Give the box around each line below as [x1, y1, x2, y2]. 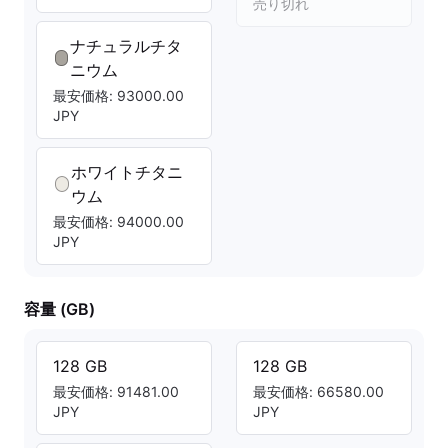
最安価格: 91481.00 [53, 383, 179, 400]
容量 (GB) [24, 299, 95, 319]
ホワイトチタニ [71, 162, 184, 182]
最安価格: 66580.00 [253, 383, 384, 400]
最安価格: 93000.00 [53, 87, 184, 104]
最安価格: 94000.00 [53, 213, 184, 230]
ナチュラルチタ [69, 36, 182, 56]
